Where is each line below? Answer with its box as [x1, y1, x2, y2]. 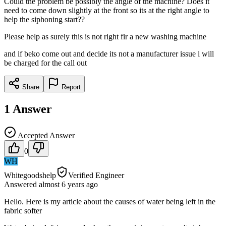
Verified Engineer [68, 171, 124, 180]
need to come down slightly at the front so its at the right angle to [4, 6, 209, 15]
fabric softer [4, 206, 42, 215]
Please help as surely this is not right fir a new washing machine [4, 32, 206, 41]
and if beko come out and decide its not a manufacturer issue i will [4, 49, 214, 58]
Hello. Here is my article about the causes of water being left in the [4, 197, 215, 206]
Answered [4, 180, 39, 189]
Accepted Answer [16, 131, 75, 140]
